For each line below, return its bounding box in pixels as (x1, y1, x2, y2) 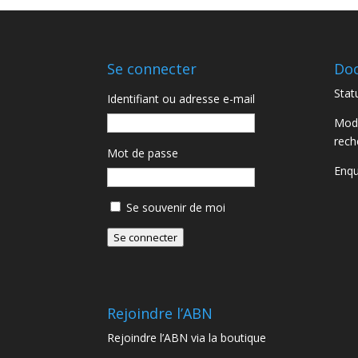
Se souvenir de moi (126, 200, 226, 216)
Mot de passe (107, 145, 179, 161)
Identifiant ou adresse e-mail (107, 91, 256, 107)
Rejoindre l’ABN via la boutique (107, 329, 267, 345)
